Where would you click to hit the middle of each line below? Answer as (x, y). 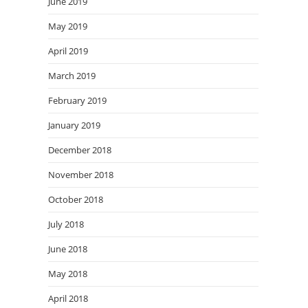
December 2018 (80, 150)
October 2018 (76, 199)
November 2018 (81, 174)
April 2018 (68, 298)
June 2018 (68, 249)
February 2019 (77, 100)
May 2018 (68, 273)
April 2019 (68, 51)
